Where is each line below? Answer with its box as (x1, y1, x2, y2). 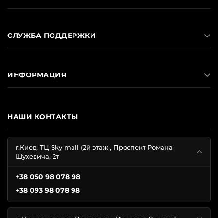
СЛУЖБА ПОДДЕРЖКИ (7, 31, 96, 40)
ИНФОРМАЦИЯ (7, 71, 66, 80)
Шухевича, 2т (16, 152, 59, 161)
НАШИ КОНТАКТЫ (7, 112, 78, 122)
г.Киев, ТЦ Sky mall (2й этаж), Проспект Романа (16, 144, 173, 152)
